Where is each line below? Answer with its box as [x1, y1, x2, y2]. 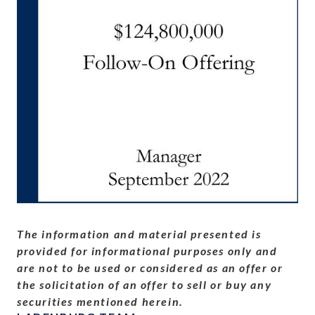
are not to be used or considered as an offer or [17, 260, 283, 274]
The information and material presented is [17, 226, 262, 240]
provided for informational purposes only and [17, 243, 278, 257]
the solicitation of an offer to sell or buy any [17, 277, 272, 291]
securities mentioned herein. [17, 294, 184, 308]
